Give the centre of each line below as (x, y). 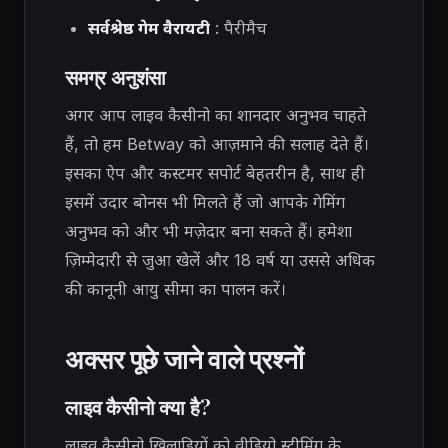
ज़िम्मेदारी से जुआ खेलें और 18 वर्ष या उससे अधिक (220, 260)
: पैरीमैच (238, 28)
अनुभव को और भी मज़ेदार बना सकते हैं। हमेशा (208, 231)
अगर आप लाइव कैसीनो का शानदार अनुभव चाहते (216, 115)
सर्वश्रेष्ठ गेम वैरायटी (148, 28)
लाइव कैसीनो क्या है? (138, 407)
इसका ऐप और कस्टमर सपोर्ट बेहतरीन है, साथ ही (215, 173)
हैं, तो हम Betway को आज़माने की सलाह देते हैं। (217, 144)
